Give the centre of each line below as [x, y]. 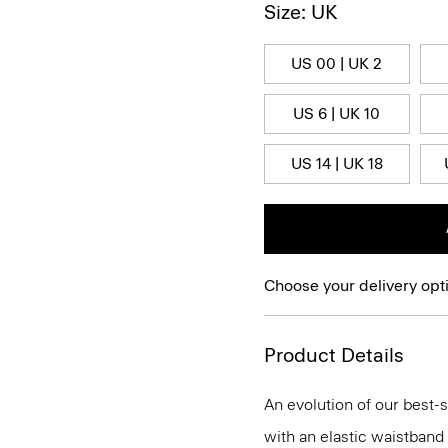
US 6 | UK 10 [337, 113]
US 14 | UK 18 [336, 163]
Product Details [334, 355]
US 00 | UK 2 [337, 63]
